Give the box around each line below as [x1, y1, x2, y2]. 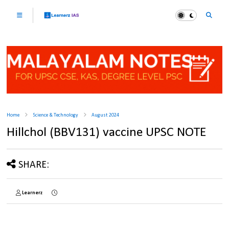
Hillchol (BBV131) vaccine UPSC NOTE [7, 126, 207, 140]
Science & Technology [33, 112, 79, 119]
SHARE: [18, 160, 50, 171]
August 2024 [91, 112, 120, 119]
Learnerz [22, 190, 43, 196]
